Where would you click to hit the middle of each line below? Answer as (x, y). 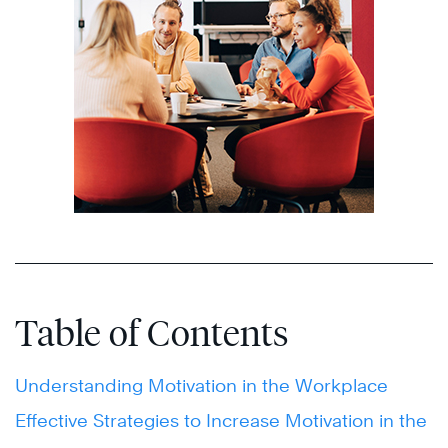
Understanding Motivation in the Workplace (201, 385)
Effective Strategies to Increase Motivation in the (221, 420)
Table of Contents (152, 333)
